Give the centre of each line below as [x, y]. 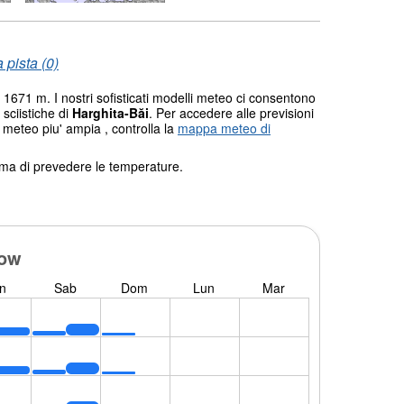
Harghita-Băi [110, 112]
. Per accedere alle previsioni [231, 112]
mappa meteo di [224, 128]
